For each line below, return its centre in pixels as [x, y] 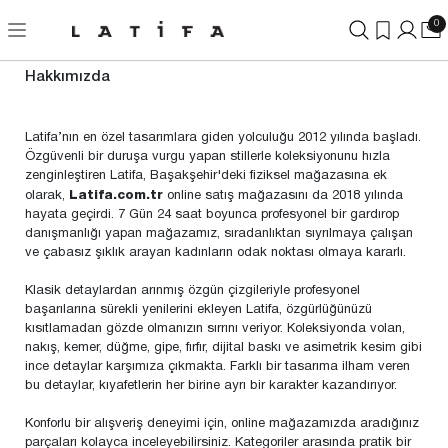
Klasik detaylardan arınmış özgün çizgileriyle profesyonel [192, 291]
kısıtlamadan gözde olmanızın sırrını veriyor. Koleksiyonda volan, [215, 329]
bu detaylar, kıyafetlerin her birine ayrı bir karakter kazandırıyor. [211, 386]
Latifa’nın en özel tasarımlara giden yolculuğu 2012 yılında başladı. [223, 138]
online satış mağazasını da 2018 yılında [283, 196]
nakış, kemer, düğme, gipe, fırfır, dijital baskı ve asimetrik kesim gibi [223, 348]
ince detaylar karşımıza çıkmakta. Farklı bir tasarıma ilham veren [217, 367]
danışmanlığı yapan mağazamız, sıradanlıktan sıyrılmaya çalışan [219, 234]
